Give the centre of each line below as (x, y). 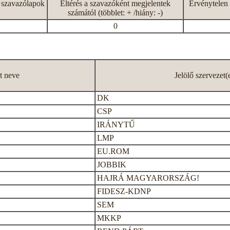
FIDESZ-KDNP (124, 191)
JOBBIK (112, 165)
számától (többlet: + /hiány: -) (115, 13)
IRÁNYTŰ (116, 124)
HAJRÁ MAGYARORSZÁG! (148, 178)
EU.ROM (113, 151)
